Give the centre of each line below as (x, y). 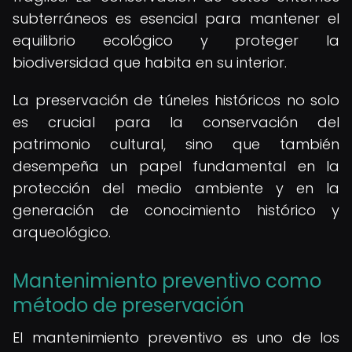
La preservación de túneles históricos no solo (176, 100)
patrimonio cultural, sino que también (176, 144)
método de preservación (128, 305)
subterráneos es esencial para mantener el (176, 18)
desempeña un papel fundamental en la (176, 166)
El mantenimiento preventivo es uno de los (176, 337)
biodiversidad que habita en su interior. (150, 62)
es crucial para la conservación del (176, 122)
